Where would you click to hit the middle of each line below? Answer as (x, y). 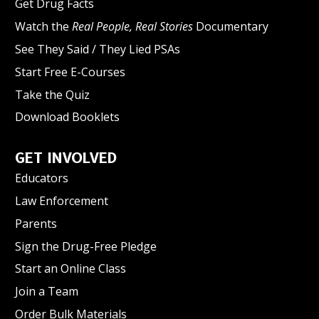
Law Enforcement (62, 201)
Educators (42, 178)
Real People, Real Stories (132, 27)
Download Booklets (67, 117)
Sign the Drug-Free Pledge (86, 246)
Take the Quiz (52, 94)
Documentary (231, 27)
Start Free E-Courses (70, 72)
